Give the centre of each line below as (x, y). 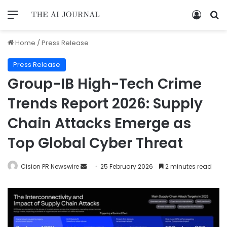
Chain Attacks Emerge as (99, 123)
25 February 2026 (127, 166)
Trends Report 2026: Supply (105, 103)
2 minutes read (188, 166)
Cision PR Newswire (50, 166)
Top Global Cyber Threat (95, 143)
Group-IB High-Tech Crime (105, 84)
